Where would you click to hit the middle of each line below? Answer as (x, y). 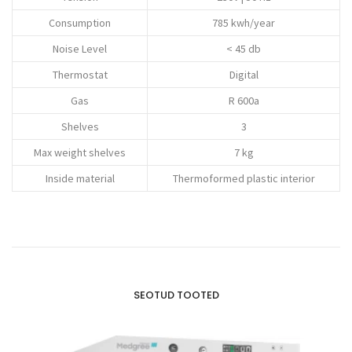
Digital (244, 74)
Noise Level (80, 48)
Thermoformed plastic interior (244, 178)
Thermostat (80, 74)
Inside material (80, 178)
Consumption (80, 22)
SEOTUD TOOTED (176, 295)
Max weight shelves (80, 152)
